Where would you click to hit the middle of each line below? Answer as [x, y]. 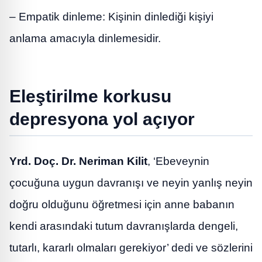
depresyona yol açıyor [102, 118]
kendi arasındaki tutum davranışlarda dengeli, [124, 226]
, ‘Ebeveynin [178, 161]
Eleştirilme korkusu [90, 96]
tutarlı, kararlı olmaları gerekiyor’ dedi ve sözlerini [131, 247]
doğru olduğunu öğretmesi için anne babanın [122, 204]
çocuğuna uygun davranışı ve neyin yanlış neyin [131, 182]
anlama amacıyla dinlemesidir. [85, 38]
